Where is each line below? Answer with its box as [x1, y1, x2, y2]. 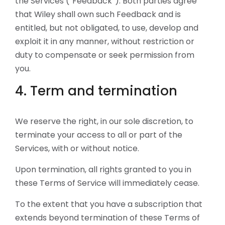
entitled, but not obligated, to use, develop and [15, 22, 198, 34]
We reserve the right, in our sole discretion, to [15, 116, 193, 127]
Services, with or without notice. [15, 143, 139, 154]
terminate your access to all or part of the [15, 129, 182, 141]
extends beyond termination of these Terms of [15, 212, 200, 223]
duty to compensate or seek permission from [15, 49, 194, 61]
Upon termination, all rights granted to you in [15, 164, 191, 175]
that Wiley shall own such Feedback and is [15, 9, 181, 20]
